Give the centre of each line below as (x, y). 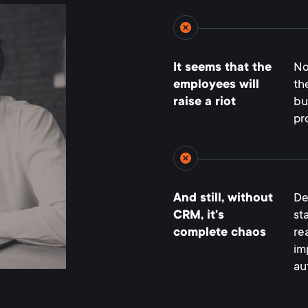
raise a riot (205, 102)
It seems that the (222, 68)
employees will (216, 85)
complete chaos (220, 233)
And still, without (223, 199)
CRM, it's (199, 216)
